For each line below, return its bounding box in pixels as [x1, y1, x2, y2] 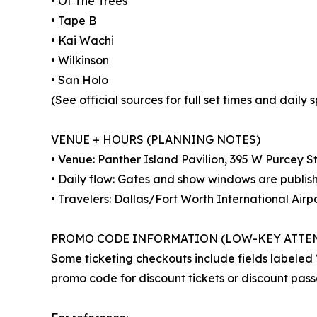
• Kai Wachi [51, 33, 114, 47]
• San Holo [51, 72, 108, 87]
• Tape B [51, 13, 96, 28]
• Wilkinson [51, 52, 109, 67]
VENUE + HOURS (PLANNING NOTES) [51, 132, 260, 146]
